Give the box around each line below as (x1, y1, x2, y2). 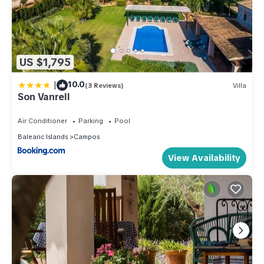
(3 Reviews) (85, 81, 124, 90)
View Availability (168, 151, 240, 164)
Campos (74, 133, 100, 141)
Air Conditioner (18, 117, 67, 126)
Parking (78, 117, 103, 126)
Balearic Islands (18, 133, 68, 141)
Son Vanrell (18, 91, 70, 104)
